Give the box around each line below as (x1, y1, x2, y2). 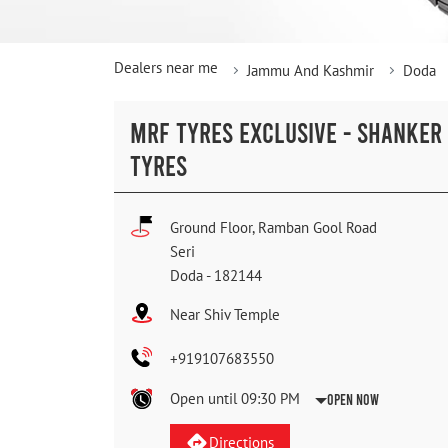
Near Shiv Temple (170, 305, 280, 325)
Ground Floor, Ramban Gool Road (170, 218, 377, 238)
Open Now (327, 390, 379, 409)
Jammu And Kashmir (247, 61, 374, 81)
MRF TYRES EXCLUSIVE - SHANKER (130, 115, 442, 150)
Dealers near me (114, 58, 218, 78)
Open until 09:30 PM (170, 389, 300, 409)
